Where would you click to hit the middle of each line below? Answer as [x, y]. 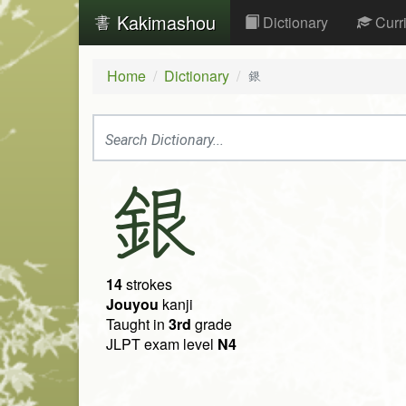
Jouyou [132, 304]
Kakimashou [164, 22]
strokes [147, 285]
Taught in [137, 324]
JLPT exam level [162, 344]
